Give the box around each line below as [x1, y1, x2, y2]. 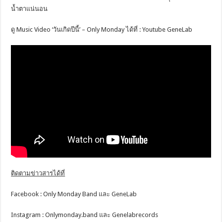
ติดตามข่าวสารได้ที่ [11, 169, 65, 177]
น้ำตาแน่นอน [11, 5, 48, 13]
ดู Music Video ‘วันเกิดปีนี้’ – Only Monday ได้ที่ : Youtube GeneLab [11, 26, 193, 34]
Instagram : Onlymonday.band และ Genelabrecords [11, 211, 159, 219]
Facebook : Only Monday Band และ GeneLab [11, 190, 137, 198]
